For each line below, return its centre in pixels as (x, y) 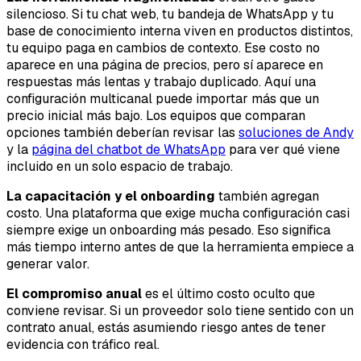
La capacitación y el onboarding (111, 197)
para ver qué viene (283, 150)
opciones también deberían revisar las (122, 133)
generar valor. (48, 264)
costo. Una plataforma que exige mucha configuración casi (178, 214)
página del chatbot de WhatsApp (129, 150)
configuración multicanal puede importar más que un (163, 99)
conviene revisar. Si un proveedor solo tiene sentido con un (180, 311)
